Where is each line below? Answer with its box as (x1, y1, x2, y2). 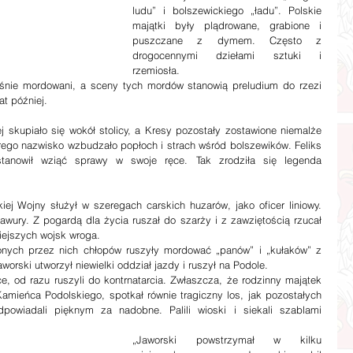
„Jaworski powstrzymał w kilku (132, 333, 321, 346)
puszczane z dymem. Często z (132, 34, 321, 46)
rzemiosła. (132, 64, 180, 76)
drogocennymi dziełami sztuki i (132, 49, 321, 61)
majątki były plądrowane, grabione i (132, 19, 321, 32)
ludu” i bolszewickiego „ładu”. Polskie (132, 4, 321, 17)
